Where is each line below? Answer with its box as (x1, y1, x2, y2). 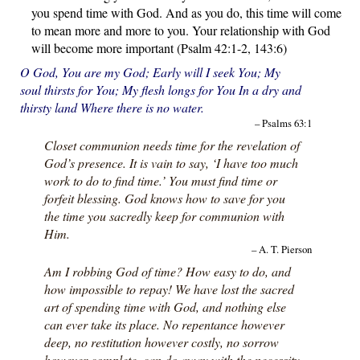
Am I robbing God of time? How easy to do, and (43, 262, 291, 280)
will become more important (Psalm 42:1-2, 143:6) (31, 39, 287, 56)
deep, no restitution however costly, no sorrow (43, 333, 279, 350)
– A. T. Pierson (251, 241, 312, 256)
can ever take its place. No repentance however (43, 315, 284, 333)
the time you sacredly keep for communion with (43, 207, 284, 224)
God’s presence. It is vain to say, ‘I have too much (43, 153, 298, 171)
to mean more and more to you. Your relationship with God (31, 21, 330, 39)
